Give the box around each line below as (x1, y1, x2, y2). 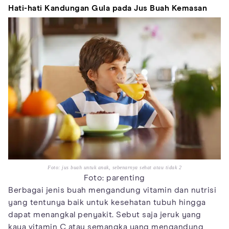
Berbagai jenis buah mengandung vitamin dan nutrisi (8, 186, 216, 194)
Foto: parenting (84, 173, 145, 182)
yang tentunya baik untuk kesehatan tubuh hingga (8, 198, 206, 207)
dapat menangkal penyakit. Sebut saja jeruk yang (8, 210, 201, 219)
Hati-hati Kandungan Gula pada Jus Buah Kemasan (8, 4, 207, 13)
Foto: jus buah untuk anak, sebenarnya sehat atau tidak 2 (48, 164, 181, 170)
